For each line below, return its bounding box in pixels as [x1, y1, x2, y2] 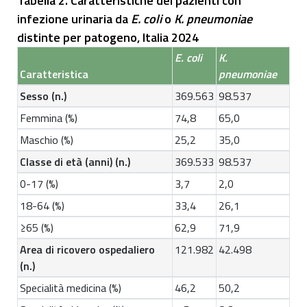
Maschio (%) [20, 132, 73, 149]
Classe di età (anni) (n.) [20, 153, 130, 171]
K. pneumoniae [174, 10, 252, 29]
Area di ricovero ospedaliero [20, 241, 155, 258]
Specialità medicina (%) [20, 280, 121, 297]
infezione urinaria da [17, 10, 131, 29]
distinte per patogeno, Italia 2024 [17, 28, 199, 47]
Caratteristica [20, 66, 88, 83]
